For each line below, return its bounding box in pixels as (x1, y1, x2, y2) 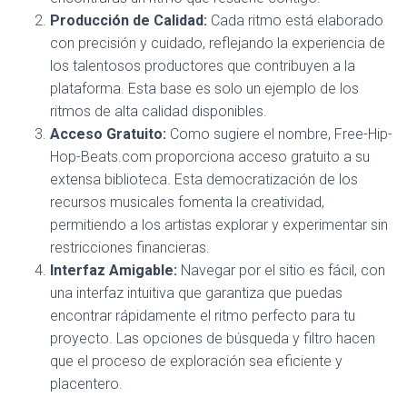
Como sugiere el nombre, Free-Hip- (166, 125, 392, 143)
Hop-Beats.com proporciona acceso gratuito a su (50, 148, 370, 165)
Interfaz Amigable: (50, 262, 177, 279)
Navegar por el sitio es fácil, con (177, 262, 385, 279)
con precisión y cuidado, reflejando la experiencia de (50, 35, 385, 52)
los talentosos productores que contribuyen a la (50, 57, 355, 74)
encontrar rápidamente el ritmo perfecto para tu (50, 307, 355, 324)
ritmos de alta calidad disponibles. (50, 103, 267, 120)
